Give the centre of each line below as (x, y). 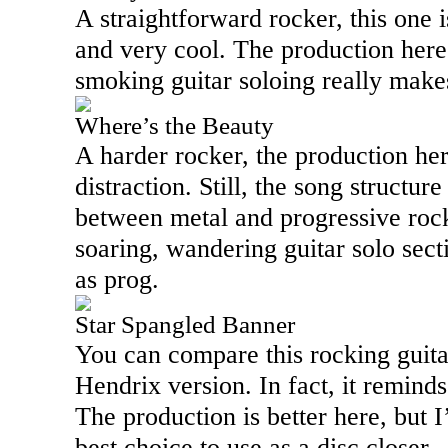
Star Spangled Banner (185, 324)
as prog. (117, 279)
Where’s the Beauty (174, 125)
